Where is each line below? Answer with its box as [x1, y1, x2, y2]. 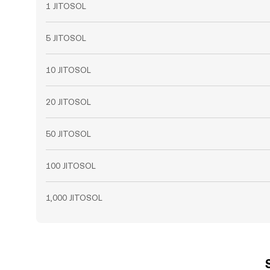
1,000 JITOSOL [46, 193, 102, 202]
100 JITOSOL [46, 161, 96, 171]
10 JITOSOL [46, 65, 91, 75]
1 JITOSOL [46, 1, 86, 11]
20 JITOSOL [46, 97, 91, 107]
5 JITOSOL [46, 33, 86, 43]
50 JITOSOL [46, 129, 91, 139]
